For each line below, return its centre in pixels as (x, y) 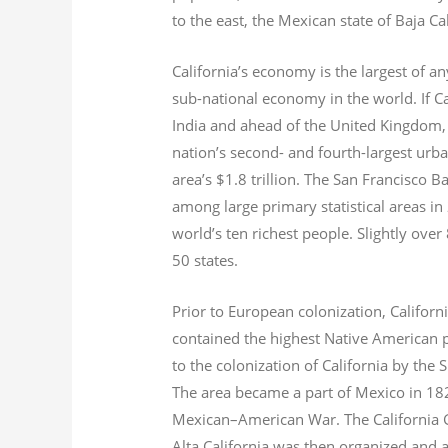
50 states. (205, 260)
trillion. (276, 179)
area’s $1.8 (210, 179)
